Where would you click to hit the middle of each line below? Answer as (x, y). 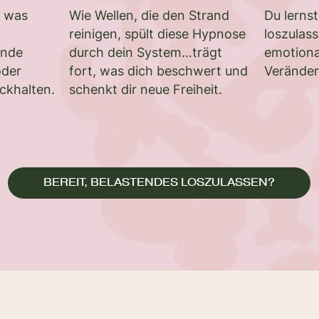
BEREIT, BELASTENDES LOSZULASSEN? (159, 182)
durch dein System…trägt (145, 52)
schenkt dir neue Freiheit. (145, 89)
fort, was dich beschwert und (158, 70)
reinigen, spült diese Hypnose (157, 33)
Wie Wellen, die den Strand (149, 15)
